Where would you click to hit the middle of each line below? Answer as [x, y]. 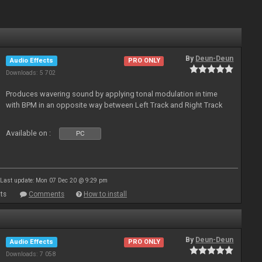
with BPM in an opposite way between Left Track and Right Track [114, 105]
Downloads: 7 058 [31, 254]
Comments [46, 194]
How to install [105, 194]
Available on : [29, 133]
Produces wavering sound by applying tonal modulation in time [112, 94]
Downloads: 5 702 [31, 73]
